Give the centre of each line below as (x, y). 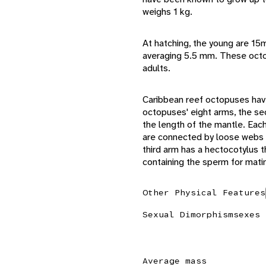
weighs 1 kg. (167, 11)
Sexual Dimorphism (188, 214)
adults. (156, 68)
